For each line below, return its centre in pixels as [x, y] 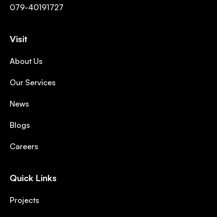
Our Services [33, 83]
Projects [24, 200]
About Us [26, 61]
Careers [24, 147]
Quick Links [33, 178]
